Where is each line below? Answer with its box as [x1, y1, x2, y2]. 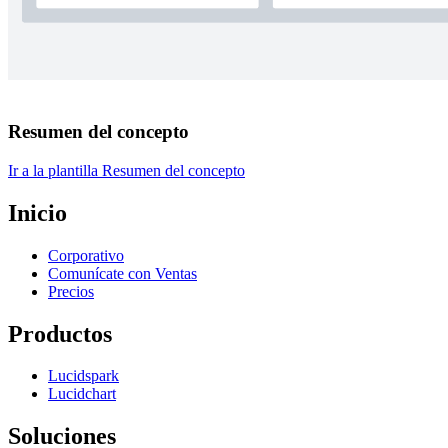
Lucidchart [48, 385, 116, 403]
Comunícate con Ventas [48, 264, 197, 282]
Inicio [8, 199, 67, 226]
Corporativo [48, 246, 124, 264]
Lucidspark [48, 367, 119, 385]
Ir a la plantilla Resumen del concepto [8, 161, 245, 179]
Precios [48, 282, 94, 300]
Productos [8, 320, 112, 347]
